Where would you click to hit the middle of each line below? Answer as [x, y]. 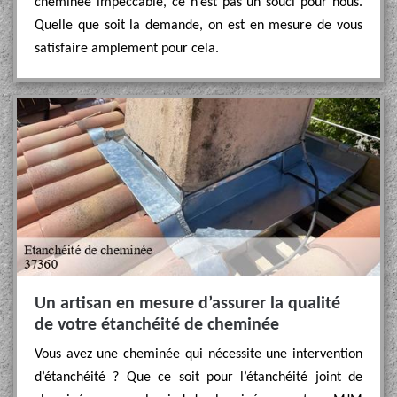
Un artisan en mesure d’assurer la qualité [187, 304]
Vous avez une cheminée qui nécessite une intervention [198, 354]
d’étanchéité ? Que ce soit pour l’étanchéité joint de [198, 378]
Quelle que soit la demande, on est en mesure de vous [198, 26]
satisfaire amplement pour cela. [127, 49]
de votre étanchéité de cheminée [157, 325]
